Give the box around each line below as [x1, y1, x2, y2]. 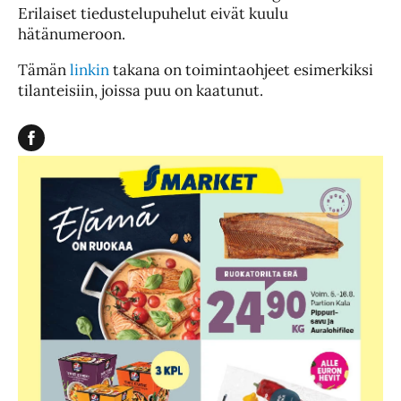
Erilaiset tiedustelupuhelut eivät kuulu [18, 3, 288, 23]
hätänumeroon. [18, 23, 125, 44]
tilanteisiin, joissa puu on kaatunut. [18, 80, 263, 100]
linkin [70, 59, 109, 80]
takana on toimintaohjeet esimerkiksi [109, 59, 373, 80]
